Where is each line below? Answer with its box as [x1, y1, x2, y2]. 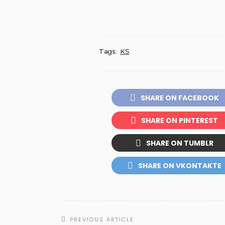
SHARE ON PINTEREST [141, 115, 218, 126]
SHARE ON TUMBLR [146, 138, 213, 149]
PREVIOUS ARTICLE [70, 215, 134, 224]
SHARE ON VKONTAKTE [138, 161, 221, 171]
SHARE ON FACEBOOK [140, 92, 219, 103]
